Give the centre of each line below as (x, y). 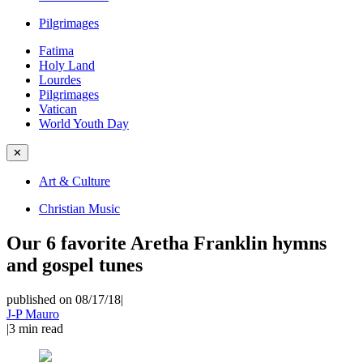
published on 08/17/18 (64, 299)
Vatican (58, 109)
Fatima (56, 51)
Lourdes (60, 80)
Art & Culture (75, 181)
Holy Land (67, 65)
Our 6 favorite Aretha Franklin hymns (167, 243)
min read (41, 328)
